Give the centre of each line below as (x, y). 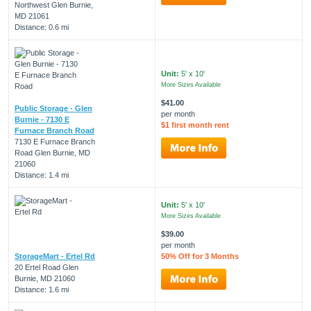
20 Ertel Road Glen (47, 267)
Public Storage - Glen (53, 108)
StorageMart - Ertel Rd (55, 256)
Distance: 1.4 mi (42, 175)
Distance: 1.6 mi (42, 289)
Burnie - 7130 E (42, 119)
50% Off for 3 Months (200, 256)
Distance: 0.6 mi (42, 27)
